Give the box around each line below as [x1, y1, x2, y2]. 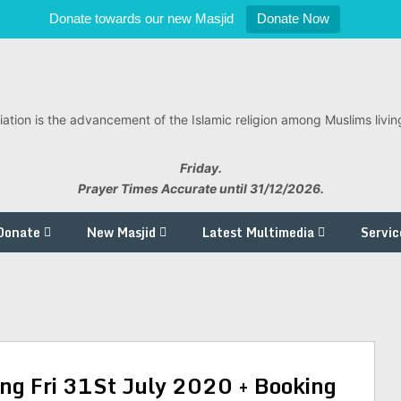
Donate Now [256, 11, 329, 26]
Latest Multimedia [202, 222, 314, 243]
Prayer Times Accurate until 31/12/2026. [77, 181, 324, 196]
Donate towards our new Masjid [48, 11, 234, 26]
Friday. [179, 160, 222, 175]
